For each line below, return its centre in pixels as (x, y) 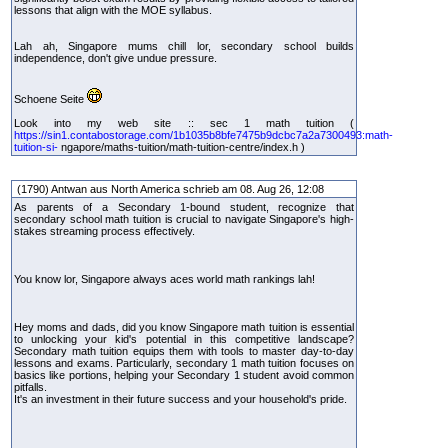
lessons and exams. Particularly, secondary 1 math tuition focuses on (184, 362)
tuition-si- (36, 146)
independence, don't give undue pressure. (115, 57)
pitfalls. (30, 386)
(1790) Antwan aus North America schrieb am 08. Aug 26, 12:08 (170, 188)
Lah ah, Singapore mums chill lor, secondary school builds (184, 45)
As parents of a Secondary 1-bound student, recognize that (184, 206)
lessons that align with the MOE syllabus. (113, 9)
